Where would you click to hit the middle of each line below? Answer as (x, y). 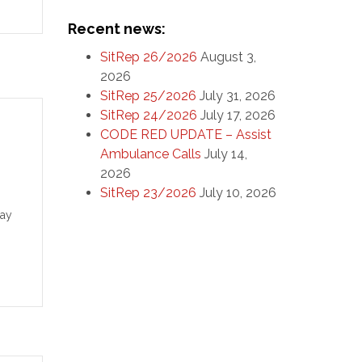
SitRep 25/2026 (148, 96)
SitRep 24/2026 (148, 115)
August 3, (228, 57)
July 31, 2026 (237, 96)
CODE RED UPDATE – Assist (185, 135)
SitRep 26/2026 (148, 57)
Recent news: (116, 29)
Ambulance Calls (150, 154)
